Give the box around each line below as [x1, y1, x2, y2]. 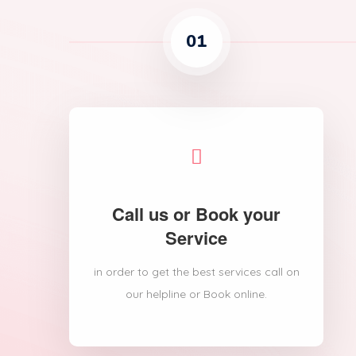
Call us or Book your [112, 201, 281, 226]
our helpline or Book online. [126, 287, 267, 301]
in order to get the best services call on [93, 265, 300, 279]
